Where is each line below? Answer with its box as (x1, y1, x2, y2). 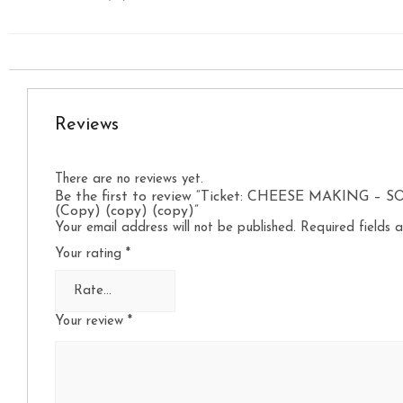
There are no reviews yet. (55, 173, 203, 186)
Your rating (55, 247, 126, 261)
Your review (55, 315, 128, 328)
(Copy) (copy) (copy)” (55, 204, 199, 219)
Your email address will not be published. (55, 221, 296, 235)
